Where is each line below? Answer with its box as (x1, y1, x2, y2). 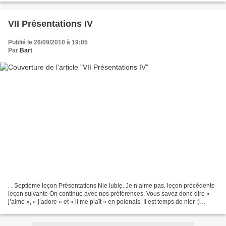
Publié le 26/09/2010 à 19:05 (8, 39, 88, 46)
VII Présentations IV (8, 19, 93, 29)
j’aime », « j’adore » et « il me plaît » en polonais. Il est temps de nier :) (8, 198, 200, 205)
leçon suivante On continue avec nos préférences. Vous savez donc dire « (8, 190, 210, 197)
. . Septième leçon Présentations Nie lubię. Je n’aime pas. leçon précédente (8, 182, 215, 189)
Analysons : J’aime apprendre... (8, 206, 94, 213)
